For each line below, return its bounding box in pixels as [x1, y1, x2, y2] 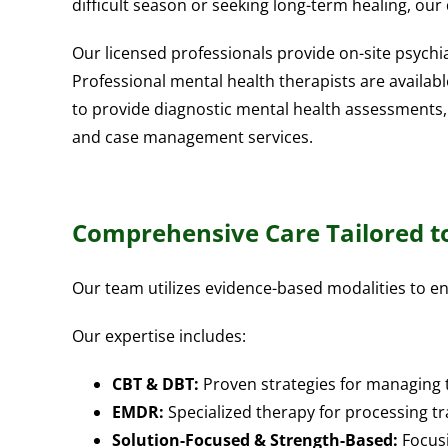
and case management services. [72, 126, 313, 149]
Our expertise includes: [72, 324, 246, 347]
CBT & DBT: [112, 372, 199, 395]
